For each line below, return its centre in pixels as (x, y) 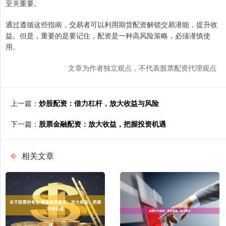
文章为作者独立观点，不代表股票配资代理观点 (142, 68)
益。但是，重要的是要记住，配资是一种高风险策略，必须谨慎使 (108, 36)
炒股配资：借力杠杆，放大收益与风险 (99, 103)
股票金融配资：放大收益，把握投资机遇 (102, 124)
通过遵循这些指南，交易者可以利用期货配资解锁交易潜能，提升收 (111, 24)
